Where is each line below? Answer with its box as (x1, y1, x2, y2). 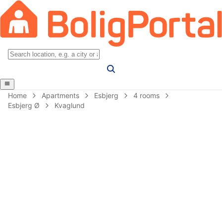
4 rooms (133, 91, 160, 100)
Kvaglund (55, 101, 85, 110)
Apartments (42, 91, 79, 100)
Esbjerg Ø (8, 101, 40, 110)
